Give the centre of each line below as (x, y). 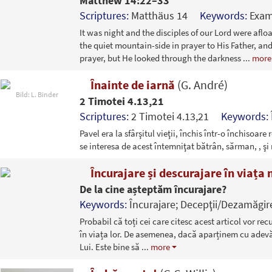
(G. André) (202, 84)
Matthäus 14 (165, 15)
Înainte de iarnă (132, 84)
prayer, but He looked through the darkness (161, 58)
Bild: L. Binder (37, 94)
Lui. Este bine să (110, 246)
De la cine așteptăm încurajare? (153, 189)
